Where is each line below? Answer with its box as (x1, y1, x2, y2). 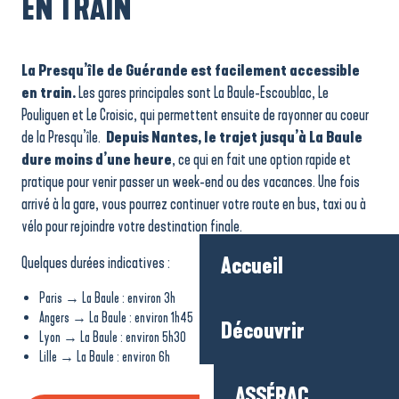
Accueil (221, 253, 283, 280)
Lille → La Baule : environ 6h (39, 347, 170, 365)
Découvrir (221, 318, 305, 345)
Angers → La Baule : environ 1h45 (39, 308, 193, 326)
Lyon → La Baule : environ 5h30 (39, 328, 186, 346)
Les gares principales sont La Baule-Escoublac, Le (76, 82, 329, 102)
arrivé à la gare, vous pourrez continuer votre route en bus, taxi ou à (21, 193, 366, 214)
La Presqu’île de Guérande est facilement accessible (21, 60, 360, 80)
